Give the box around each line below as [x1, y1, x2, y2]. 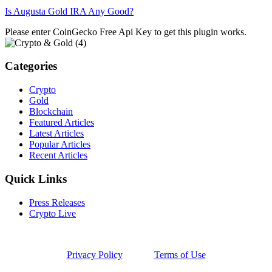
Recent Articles [29, 150, 87, 161]
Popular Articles [29, 139, 90, 150]
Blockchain [29, 106, 73, 117]
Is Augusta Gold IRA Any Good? [5, 5, 134, 16]
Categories [5, 59, 57, 73]
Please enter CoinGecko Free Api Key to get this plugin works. [5, 26, 246, 37]
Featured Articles [29, 117, 94, 128]
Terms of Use [154, 249, 206, 260]
